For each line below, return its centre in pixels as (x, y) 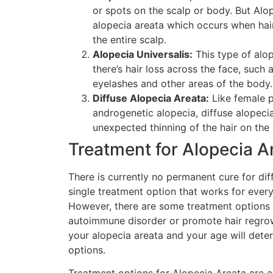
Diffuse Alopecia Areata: (151, 98)
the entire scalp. (129, 39)
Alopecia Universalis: (143, 54)
